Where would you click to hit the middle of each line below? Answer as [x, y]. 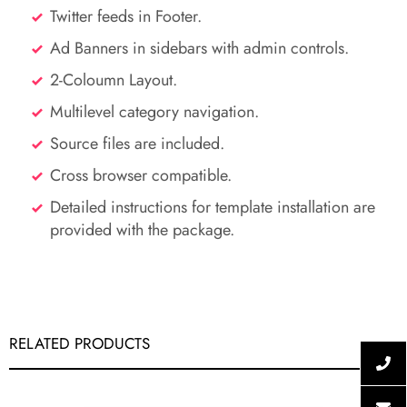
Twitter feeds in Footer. [126, 17]
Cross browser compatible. [141, 176]
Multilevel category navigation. [154, 112]
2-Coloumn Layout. [114, 80]
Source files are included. [137, 144]
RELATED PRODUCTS [79, 344]
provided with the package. [142, 230]
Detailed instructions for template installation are [213, 208]
